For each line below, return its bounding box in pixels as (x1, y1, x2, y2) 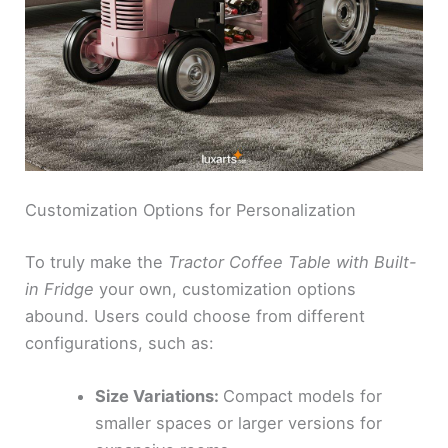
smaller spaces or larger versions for (94, 412, 382, 433)
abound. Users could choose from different (25, 305, 366, 326)
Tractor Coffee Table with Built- (168, 251, 418, 272)
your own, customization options (99, 278, 357, 299)
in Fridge (25, 278, 100, 299)
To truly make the (25, 251, 169, 272)
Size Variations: (94, 385, 223, 406)
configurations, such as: (25, 332, 215, 353)
